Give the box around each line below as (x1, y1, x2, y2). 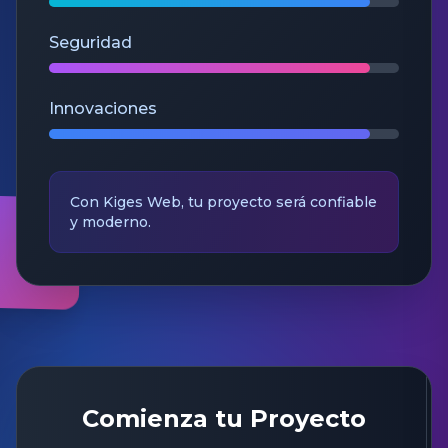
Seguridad (49, 33, 132, 52)
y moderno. (70, 213, 151, 231)
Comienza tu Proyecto (81, 404, 366, 433)
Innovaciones (49, 99, 157, 118)
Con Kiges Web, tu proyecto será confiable (70, 193, 377, 211)
